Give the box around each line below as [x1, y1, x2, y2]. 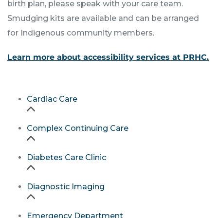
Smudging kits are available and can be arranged [7, 14, 199, 23]
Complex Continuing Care [27, 124, 128, 133]
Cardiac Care [27, 94, 77, 104]
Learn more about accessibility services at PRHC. [7, 53, 209, 62]
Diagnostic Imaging [27, 182, 105, 192]
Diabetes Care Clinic [27, 153, 106, 163]
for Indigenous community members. [7, 28, 154, 38]
